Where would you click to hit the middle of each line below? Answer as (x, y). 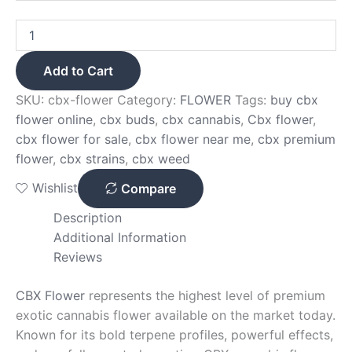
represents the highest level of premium (205, 295)
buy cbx (294, 99)
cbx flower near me (193, 139)
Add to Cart (78, 70)
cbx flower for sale (72, 139)
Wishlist (55, 188)
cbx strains (92, 158)
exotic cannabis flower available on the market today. (176, 315)
